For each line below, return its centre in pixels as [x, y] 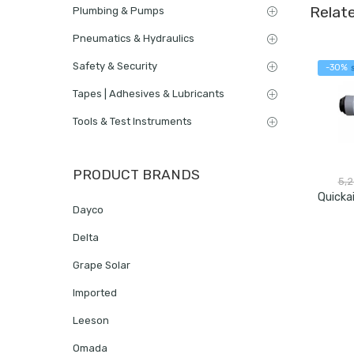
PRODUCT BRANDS [136, 175]
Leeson [91, 320]
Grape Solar [102, 265]
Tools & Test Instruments [132, 121]
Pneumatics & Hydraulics [134, 38]
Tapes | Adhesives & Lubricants [149, 93]
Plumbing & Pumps [119, 10]
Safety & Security [115, 66]
